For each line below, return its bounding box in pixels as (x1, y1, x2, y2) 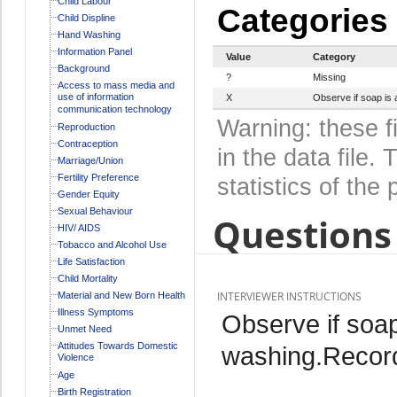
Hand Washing (57, 28, 121, 40)
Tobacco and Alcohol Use (57, 238, 167, 250)
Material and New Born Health (57, 289, 185, 300)
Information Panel (57, 45, 132, 57)
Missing (312, 71, 346, 82)
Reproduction (57, 121, 115, 132)
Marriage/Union (57, 154, 123, 166)
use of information (57, 90, 134, 104)
